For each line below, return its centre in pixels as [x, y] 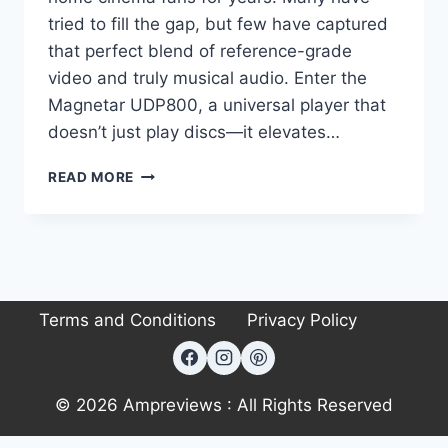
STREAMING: [179, 192]
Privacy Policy [301, 320]
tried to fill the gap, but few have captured [218, 23]
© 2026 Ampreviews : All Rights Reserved [224, 405]
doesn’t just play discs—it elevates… [194, 131]
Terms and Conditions [128, 320]
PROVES [163, 297]
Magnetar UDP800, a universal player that [217, 104]
